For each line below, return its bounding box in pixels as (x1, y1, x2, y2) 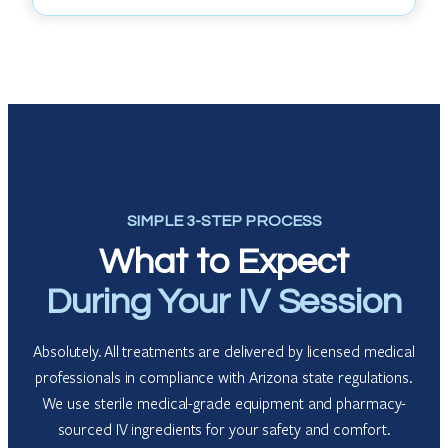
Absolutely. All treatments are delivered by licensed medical (33, 341, 415, 362)
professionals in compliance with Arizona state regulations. (34, 367, 414, 388)
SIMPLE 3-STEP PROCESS (126, 212, 322, 229)
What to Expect (99, 242, 349, 281)
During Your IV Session (46, 282, 402, 321)
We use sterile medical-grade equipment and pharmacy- (41, 393, 407, 414)
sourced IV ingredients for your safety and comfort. (57, 419, 391, 440)
